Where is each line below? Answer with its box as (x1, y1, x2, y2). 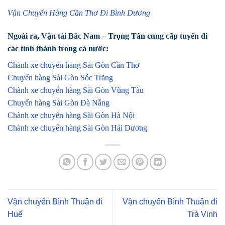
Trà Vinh (187, 209, 217, 218)
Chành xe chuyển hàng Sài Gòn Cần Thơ (8, 60, 139, 69)
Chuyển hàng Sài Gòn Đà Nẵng (8, 98, 109, 107)
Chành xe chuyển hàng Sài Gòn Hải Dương (8, 123, 147, 132)
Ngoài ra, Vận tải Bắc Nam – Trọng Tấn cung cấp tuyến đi (8, 31, 207, 40)
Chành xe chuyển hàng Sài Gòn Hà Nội (8, 110, 135, 120)
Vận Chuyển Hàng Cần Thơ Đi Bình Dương (8, 8, 150, 17)
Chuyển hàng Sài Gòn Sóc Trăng (8, 73, 113, 82)
